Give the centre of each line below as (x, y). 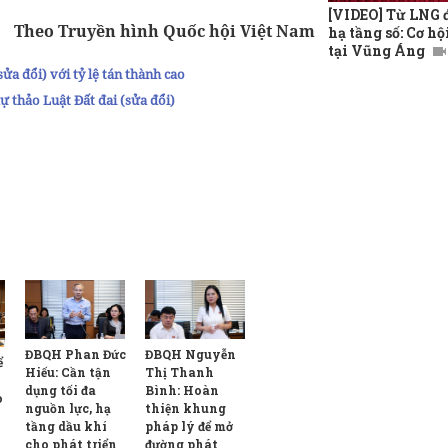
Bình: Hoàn (182, 389)
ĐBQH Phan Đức (75, 354)
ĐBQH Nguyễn (190, 353)
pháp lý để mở (189, 425)
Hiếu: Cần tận (68, 372)
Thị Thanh (179, 371)
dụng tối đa (60, 390)
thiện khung (185, 407)
